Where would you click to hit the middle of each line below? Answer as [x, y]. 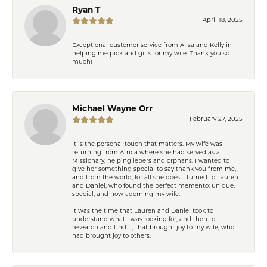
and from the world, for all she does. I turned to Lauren [155, 178]
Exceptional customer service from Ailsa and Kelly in [152, 45]
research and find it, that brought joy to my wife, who [153, 228]
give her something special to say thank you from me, [154, 169]
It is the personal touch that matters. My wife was [147, 144]
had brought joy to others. [111, 236]
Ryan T [86, 10]
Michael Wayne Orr [112, 109]
